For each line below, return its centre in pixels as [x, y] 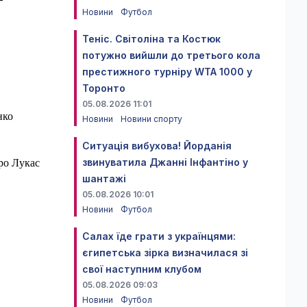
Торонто [104, 88]
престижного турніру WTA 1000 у [167, 72]
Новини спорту [151, 119]
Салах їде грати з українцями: [159, 236]
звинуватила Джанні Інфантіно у [165, 162]
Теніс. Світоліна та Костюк [151, 39]
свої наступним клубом [142, 269]
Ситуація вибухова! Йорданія [157, 146]
